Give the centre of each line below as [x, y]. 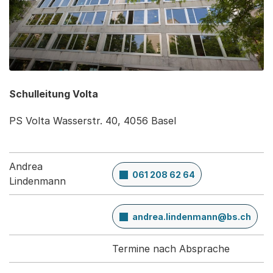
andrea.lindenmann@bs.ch [191, 217]
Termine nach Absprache [171, 249]
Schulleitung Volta [54, 94]
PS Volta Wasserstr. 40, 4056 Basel [93, 121]
